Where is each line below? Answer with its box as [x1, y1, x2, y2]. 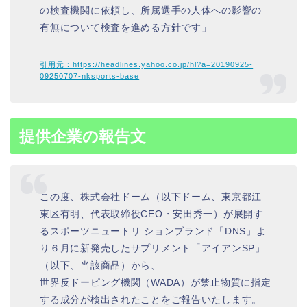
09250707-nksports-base [40, 71, 140, 80]
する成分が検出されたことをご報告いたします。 [40, 294, 262, 306]
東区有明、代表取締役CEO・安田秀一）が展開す [40, 208, 264, 220]
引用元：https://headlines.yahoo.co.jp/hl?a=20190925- [40, 60, 254, 69]
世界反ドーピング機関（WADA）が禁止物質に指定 [40, 277, 271, 288]
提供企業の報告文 [19, 127, 146, 145]
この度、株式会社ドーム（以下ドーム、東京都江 [40, 191, 262, 203]
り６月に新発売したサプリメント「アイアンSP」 [40, 243, 265, 254]
